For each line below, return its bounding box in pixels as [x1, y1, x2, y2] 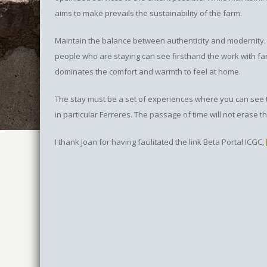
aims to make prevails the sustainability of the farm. [55, 8, 242, 18]
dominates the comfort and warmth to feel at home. [55, 66, 241, 77]
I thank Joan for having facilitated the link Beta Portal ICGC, [55, 136, 266, 147]
